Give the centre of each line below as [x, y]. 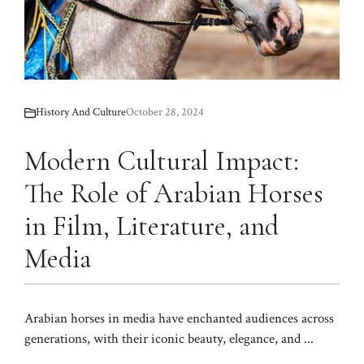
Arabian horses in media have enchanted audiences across [179, 319]
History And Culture [81, 113]
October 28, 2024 [165, 113]
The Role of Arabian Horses [174, 194]
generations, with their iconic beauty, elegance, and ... [169, 339]
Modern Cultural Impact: [162, 162]
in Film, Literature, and [152, 227]
